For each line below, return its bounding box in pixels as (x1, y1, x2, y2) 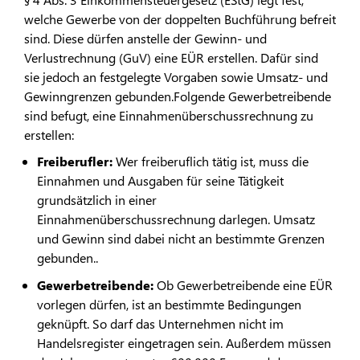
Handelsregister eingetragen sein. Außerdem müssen (37, 333, 331, 351)
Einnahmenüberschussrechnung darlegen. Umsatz (37, 210, 315, 227)
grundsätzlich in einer (37, 190, 157, 208)
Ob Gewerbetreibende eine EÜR (157, 276, 333, 293)
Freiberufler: (37, 152, 116, 170)
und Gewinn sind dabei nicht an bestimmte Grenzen (37, 229, 325, 247)
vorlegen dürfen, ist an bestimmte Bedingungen (37, 295, 301, 313)
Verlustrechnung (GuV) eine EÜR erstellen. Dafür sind (24, 49, 318, 67)
